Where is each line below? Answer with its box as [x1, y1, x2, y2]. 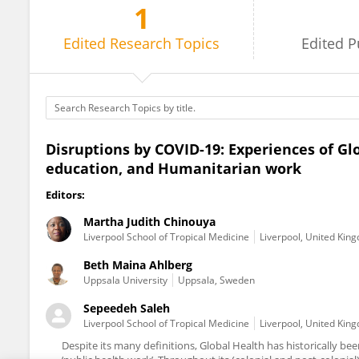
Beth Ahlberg [58, 18, 127, 33]
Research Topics [110, 34, 220, 53]
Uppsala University [83, 273, 167, 287]
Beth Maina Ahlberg [83, 257, 192, 272]
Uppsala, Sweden [178, 273, 255, 287]
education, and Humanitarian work [46, 159, 301, 178]
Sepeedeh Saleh [83, 301, 170, 316]
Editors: [46, 188, 85, 202]
